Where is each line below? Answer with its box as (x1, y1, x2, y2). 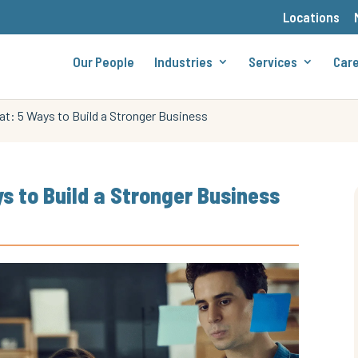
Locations (282, 8, 340, 25)
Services (248, 54, 297, 70)
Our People (72, 54, 134, 70)
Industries (153, 54, 213, 70)
